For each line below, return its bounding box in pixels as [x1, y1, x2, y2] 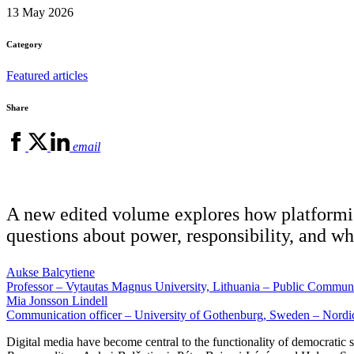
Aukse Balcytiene [6, 265, 95, 279]
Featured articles [6, 68, 88, 82]
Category [6, 39, 43, 49]
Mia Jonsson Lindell [6, 293, 107, 307]
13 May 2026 [6, 5, 73, 19]
